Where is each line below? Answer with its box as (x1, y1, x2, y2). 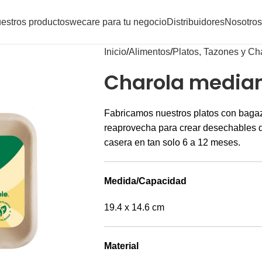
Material (104, 241, 139, 251)
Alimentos (128, 47, 170, 57)
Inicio (104, 47, 126, 57)
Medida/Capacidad (104, 176, 187, 186)
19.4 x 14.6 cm (104, 202, 164, 212)
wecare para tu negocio (70, 17, 167, 27)
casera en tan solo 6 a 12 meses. (104, 137, 240, 147)
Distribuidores (167, 17, 225, 27)
